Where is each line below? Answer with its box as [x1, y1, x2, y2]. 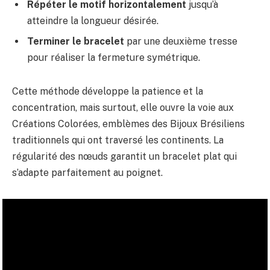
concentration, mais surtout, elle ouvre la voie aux [12, 102, 234, 114]
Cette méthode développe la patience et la [12, 86, 203, 98]
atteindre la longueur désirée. [27, 15, 159, 27]
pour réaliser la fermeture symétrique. [27, 52, 200, 64]
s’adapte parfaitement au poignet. [12, 167, 163, 179]
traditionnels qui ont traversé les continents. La [12, 134, 224, 146]
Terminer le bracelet [27, 36, 124, 48]
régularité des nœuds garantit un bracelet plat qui [12, 151, 237, 163]
